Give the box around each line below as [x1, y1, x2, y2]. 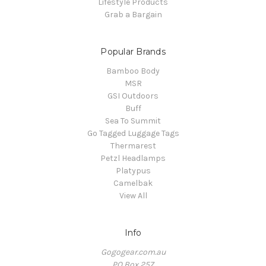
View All [119, 191, 147, 201]
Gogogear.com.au [100, 247, 166, 258]
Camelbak [113, 178, 153, 189]
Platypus [115, 166, 151, 176]
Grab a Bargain [104, 9, 162, 20]
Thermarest [110, 141, 156, 151]
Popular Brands [100, 46, 166, 58]
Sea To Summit [105, 116, 161, 126]
